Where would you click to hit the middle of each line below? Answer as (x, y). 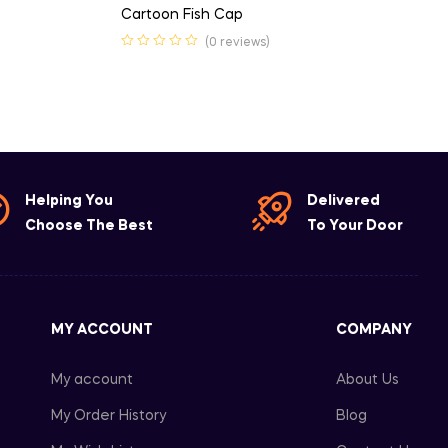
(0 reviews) (237, 43)
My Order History (108, 416)
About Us (368, 380)
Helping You (68, 201)
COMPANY (374, 330)
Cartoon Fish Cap (182, 15)
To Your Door (354, 226)
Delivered (343, 201)
